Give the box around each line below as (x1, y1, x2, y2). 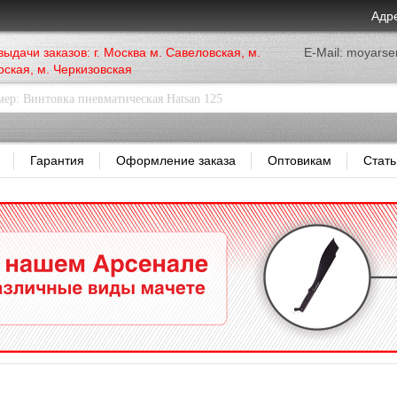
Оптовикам (267, 153, 331, 167)
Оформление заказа (115, 153, 236, 167)
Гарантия (29, 153, 84, 167)
